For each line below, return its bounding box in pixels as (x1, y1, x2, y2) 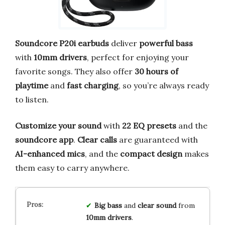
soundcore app (15, 134, 73, 145)
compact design (120, 148, 182, 159)
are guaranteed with (117, 134, 198, 145)
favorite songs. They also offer (15, 66, 135, 76)
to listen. (15, 94, 49, 104)
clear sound (137, 200, 176, 210)
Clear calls (77, 134, 117, 145)
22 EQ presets (122, 120, 176, 131)
